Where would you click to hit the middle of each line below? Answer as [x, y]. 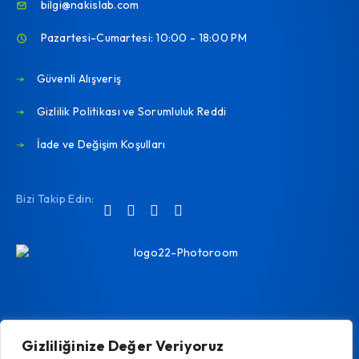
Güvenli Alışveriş [79, 79]
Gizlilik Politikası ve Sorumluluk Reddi [131, 111]
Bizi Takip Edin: [56, 199]
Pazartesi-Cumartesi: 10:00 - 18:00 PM [143, 38]
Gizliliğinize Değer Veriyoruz [123, 346]
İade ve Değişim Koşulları [101, 144]
